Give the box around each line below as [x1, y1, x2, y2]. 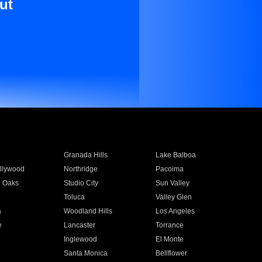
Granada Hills [63, 151, 108, 159]
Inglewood [63, 235, 97, 243]
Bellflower [156, 249, 188, 257]
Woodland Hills [63, 207, 112, 215]
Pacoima [156, 165, 184, 173]
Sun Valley [156, 179, 190, 187]
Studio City [63, 179, 98, 187]
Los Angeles [156, 207, 195, 215]
